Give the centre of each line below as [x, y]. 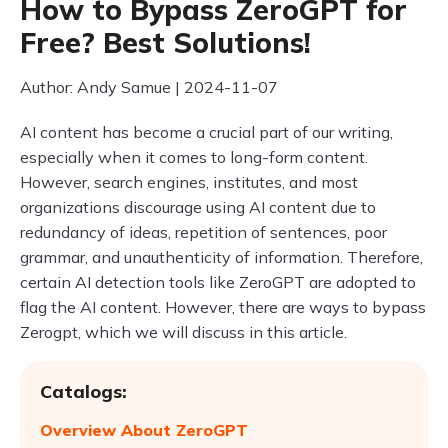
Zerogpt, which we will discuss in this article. [183, 332]
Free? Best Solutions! [165, 42]
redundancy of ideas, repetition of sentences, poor [203, 232]
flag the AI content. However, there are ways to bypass [223, 307]
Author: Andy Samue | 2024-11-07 [149, 87]
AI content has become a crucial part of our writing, [206, 132]
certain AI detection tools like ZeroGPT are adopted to [218, 282]
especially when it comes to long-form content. [194, 157]
